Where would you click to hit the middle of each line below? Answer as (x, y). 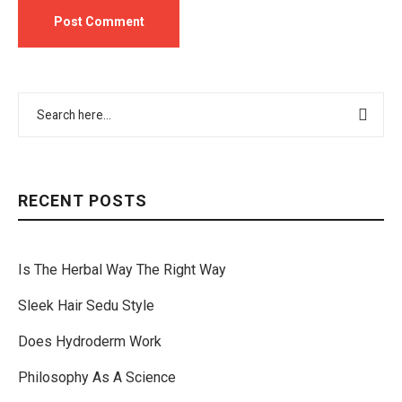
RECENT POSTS (83, 201)
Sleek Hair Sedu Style (86, 306)
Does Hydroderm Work (90, 341)
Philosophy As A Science (97, 377)
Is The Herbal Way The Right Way (122, 270)
